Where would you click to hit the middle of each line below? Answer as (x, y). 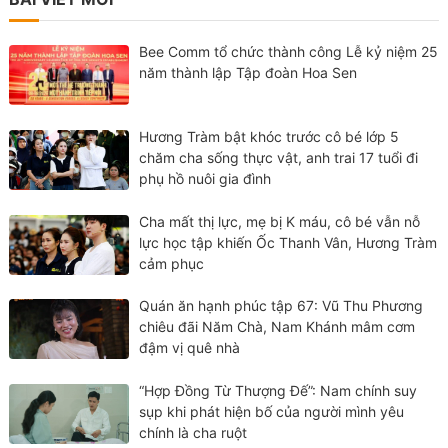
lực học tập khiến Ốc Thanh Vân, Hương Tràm (288, 242)
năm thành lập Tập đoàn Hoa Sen (248, 73)
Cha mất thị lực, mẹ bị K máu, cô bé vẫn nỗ (280, 221)
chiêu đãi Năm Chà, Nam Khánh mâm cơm (277, 327)
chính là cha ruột (193, 432)
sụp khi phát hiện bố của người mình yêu (272, 411)
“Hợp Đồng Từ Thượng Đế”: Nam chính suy (278, 390)
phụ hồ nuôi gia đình (205, 178)
